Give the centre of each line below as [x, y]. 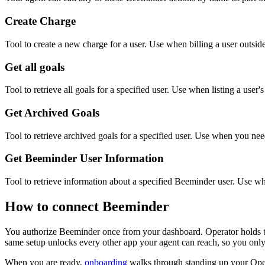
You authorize [32, 232]
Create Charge [40, 21]
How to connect [54, 207]
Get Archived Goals [52, 113]
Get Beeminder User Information [84, 159]
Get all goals [35, 67]
